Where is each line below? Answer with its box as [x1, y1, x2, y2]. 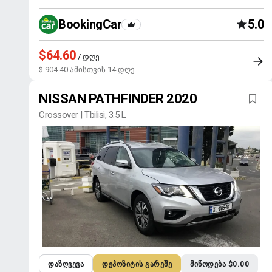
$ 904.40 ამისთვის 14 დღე [39, 65, 135, 74]
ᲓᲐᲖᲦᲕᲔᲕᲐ [48, 260, 84, 268]
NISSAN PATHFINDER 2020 [39, 91, 197, 106]
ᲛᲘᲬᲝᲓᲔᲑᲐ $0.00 [190, 260, 249, 268]
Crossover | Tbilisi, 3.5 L [39, 109, 126, 120]
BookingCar [58, 17, 121, 32]
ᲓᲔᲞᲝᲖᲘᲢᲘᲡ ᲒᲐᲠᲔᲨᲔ [102, 260, 172, 268]
